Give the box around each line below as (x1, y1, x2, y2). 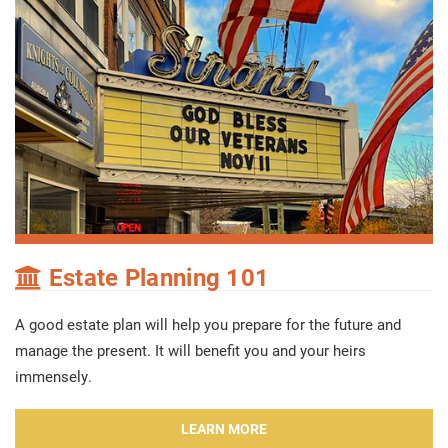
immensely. (15, 365, 92, 386)
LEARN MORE (181, 418, 267, 438)
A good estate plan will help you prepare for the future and (15, 313, 401, 334)
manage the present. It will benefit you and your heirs (15, 339, 366, 360)
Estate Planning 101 (42, 260, 270, 292)
